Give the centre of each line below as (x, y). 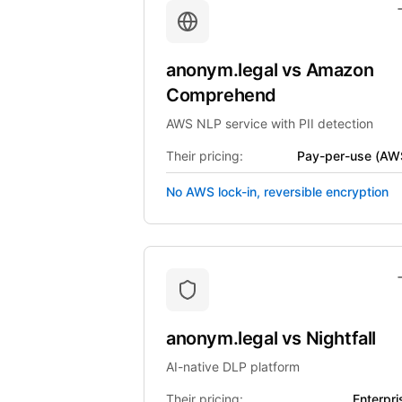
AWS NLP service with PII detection (270, 123)
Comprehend (221, 95)
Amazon (340, 70)
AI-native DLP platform (233, 367)
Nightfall (341, 338)
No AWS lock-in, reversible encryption (277, 192)
